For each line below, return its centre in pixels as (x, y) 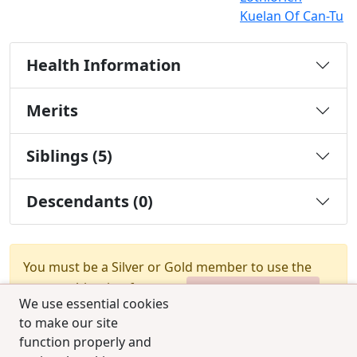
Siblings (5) (69, 156)
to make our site (69, 323)
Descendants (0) (90, 202)
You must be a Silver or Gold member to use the (167, 267)
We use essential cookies (94, 304)
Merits (52, 111)
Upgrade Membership (253, 289)
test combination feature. (102, 288)
